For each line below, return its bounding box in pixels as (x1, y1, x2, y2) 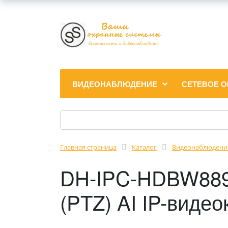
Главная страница (60, 142, 117, 152)
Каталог (132, 142, 157, 152)
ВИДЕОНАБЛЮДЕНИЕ (72, 78, 157, 90)
